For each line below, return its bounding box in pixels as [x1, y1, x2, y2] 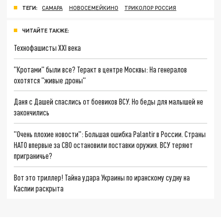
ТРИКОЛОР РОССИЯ [124, 4, 177, 11]
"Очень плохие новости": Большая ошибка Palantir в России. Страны [14, 129, 206, 139]
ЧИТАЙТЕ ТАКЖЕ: [22, 27, 69, 34]
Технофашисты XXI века [14, 42, 81, 52]
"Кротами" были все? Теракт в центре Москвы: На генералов [14, 64, 187, 74]
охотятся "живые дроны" [14, 75, 86, 85]
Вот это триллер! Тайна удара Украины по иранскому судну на [14, 172, 190, 182]
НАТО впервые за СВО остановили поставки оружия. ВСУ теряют [14, 140, 193, 149]
